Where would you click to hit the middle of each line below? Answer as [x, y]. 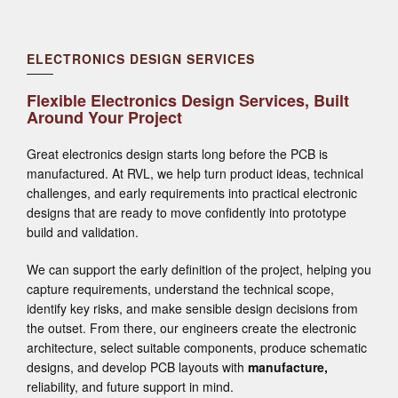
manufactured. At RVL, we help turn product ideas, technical [195, 174]
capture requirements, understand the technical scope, [180, 289]
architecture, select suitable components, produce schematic [197, 348]
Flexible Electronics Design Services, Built [188, 101]
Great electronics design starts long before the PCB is [177, 154]
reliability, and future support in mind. [130, 387]
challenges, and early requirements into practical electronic [192, 193]
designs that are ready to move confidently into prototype [187, 213]
